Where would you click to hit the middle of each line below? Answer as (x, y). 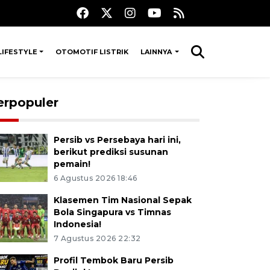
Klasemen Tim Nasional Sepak (122, 200)
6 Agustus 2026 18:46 (95, 178)
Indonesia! (77, 224)
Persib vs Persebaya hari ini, (117, 140)
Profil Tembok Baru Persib (113, 260)
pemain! (72, 164)
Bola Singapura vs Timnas (112, 212)
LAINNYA (157, 52)
